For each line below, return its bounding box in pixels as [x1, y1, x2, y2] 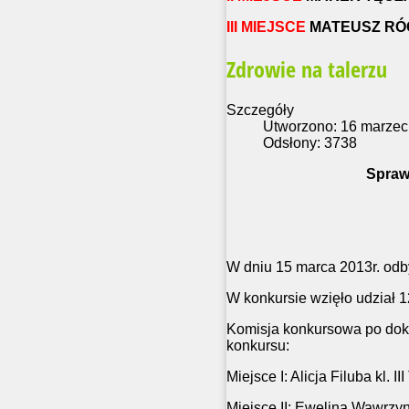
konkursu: [226, 338, 289, 354]
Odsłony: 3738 [263, 135, 357, 152]
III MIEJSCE [226, 19, 306, 36]
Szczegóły [226, 102, 294, 119]
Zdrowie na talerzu [226, 54, 387, 85]
